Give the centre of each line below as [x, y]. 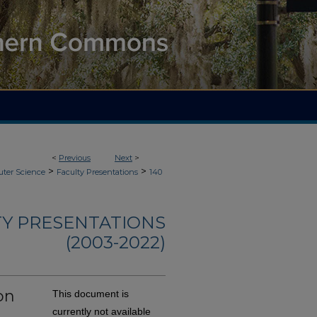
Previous [75, 158]
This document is [91, 294]
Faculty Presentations [97, 172]
